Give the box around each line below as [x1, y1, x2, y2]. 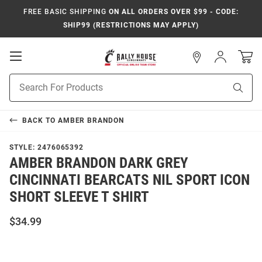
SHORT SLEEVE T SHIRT [9, 188, 149, 205]
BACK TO [22, 116, 58, 125]
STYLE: [9, 143, 37, 151]
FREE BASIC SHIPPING [23, 8, 106, 16]
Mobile [21, 61, 56, 73]
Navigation [21, 73, 74, 85]
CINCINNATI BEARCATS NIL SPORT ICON [9, 171, 250, 188]
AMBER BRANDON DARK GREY [9, 154, 188, 171]
